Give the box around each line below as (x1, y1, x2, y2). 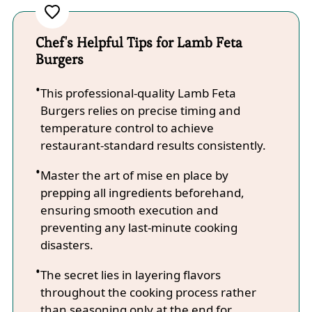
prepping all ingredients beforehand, (40, 184, 244, 201)
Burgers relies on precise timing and (40, 102, 240, 118)
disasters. (40, 236, 93, 253)
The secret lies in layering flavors (40, 266, 221, 283)
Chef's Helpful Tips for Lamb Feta (35, 33, 242, 52)
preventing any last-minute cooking (40, 219, 237, 235)
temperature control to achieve (40, 119, 214, 136)
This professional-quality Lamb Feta (40, 84, 236, 101)
